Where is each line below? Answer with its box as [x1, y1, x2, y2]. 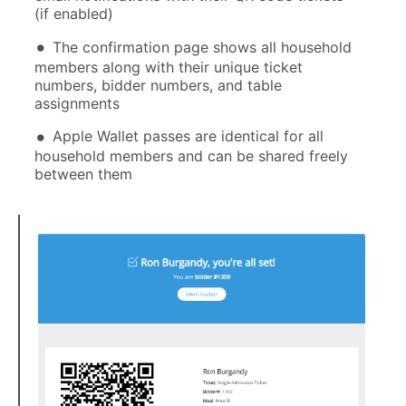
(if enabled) [34, 5, 113, 24]
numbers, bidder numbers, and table [34, 75, 282, 94]
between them [34, 165, 132, 184]
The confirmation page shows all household [53, 37, 352, 56]
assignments [34, 93, 120, 112]
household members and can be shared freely [34, 147, 348, 166]
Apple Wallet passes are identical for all [53, 127, 324, 146]
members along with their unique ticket [34, 57, 303, 76]
